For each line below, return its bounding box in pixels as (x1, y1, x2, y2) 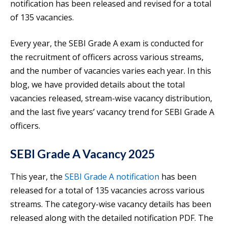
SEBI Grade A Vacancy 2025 (10, 147, 155, 161)
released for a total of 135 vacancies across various (10, 185, 205, 196)
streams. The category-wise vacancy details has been (10, 198, 211, 210)
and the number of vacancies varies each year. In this (10, 65, 211, 77)
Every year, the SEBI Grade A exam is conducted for (10, 38, 204, 49)
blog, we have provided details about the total (10, 79, 185, 91)
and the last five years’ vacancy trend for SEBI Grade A (10, 106, 214, 118)
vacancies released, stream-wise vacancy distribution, (10, 93, 212, 104)
